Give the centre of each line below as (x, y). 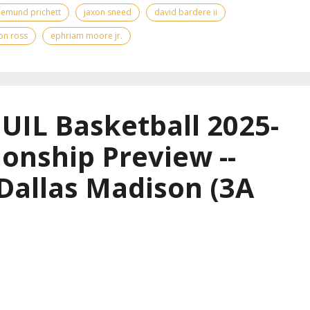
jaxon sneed (108, 12)
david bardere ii (186, 12)
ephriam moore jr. (86, 35)
